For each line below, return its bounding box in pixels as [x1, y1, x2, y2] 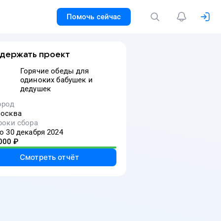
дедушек [20, 84, 51, 93]
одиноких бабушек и [20, 75, 93, 84]
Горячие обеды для [20, 67, 89, 75]
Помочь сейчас [66, 12, 121, 21]
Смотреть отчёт [19, 152, 79, 162]
